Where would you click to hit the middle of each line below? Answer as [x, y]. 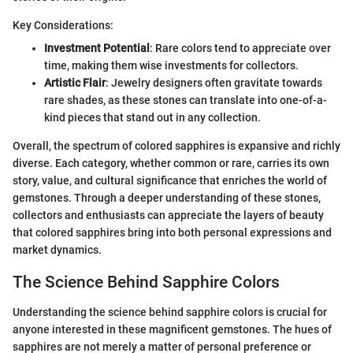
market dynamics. [57, 249]
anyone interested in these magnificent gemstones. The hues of [172, 330]
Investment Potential [97, 48]
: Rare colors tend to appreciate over [240, 48]
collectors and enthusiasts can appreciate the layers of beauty [168, 215]
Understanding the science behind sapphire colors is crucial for [170, 312]
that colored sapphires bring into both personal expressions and [172, 232]
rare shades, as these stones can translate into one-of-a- [186, 100]
